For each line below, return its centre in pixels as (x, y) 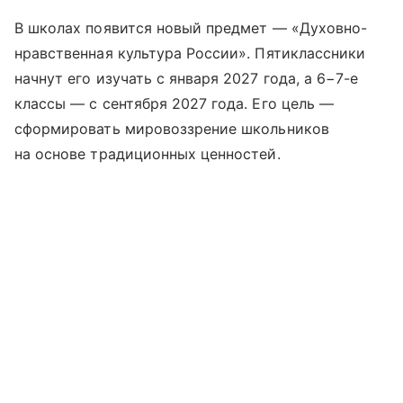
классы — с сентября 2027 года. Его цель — (174, 103)
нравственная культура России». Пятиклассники (190, 53)
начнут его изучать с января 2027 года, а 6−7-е (187, 78)
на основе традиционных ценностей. (148, 153)
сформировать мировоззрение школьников (172, 128)
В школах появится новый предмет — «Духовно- (191, 27)
